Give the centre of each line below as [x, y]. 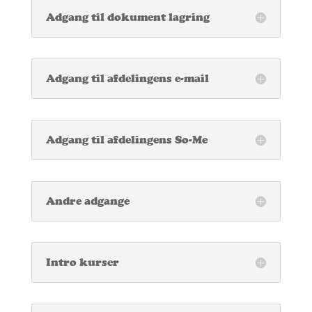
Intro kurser [82, 263]
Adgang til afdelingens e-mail [127, 79]
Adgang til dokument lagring [127, 17]
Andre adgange [87, 201]
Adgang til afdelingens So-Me [126, 140]
